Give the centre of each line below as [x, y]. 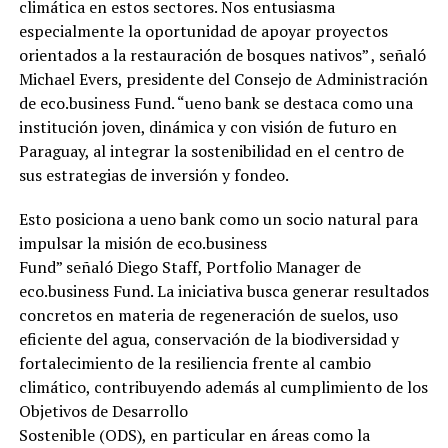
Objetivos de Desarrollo [103, 410]
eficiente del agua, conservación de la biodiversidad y [208, 338]
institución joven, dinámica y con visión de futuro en [207, 126]
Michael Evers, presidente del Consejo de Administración [223, 78]
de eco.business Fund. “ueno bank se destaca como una [215, 102]
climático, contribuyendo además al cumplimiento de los [223, 386]
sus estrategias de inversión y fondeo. [153, 174]
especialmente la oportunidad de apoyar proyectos [203, 30]
